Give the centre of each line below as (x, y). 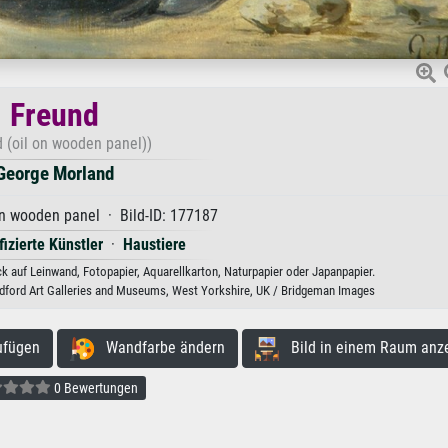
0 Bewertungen (94, 388)
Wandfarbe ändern (159, 348)
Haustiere (154, 245)
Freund (54, 115)
